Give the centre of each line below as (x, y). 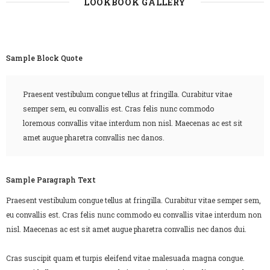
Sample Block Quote (44, 58)
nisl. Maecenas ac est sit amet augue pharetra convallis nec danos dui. (126, 229)
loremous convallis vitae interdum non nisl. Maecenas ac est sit (133, 123)
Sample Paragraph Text (51, 180)
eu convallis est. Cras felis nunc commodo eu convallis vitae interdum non (134, 215)
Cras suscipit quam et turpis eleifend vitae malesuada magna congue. (125, 258)
